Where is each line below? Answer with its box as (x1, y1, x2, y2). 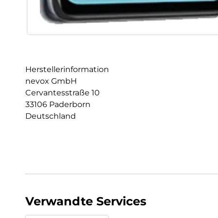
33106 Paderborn (25, 100, 91, 109)
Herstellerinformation (25, 65, 109, 74)
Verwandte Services (25, 194, 146, 209)
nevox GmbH (25, 76, 77, 86)
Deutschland (25, 111, 76, 121)
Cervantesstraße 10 (25, 88, 100, 98)
